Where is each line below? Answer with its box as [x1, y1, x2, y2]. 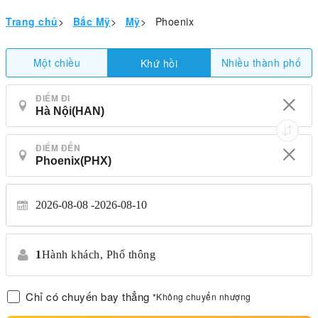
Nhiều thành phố [221, 55, 302, 70]
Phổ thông [106, 248, 155, 261]
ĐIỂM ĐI [35, 92, 70, 104]
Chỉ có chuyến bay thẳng [26, 289, 150, 304]
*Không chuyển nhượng [152, 290, 251, 302]
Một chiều [33, 55, 81, 70]
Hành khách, [41, 248, 103, 261]
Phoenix [155, 14, 194, 28]
